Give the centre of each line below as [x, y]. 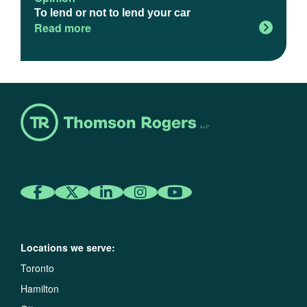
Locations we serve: [68, 248]
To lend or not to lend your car [112, 13]
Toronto [37, 268]
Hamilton [40, 289]
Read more [63, 28]
